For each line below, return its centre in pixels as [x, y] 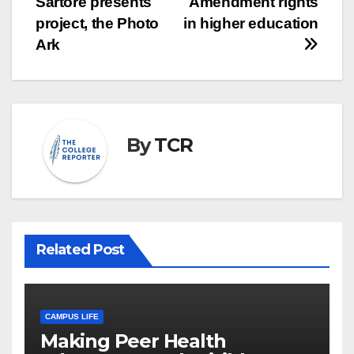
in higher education [251, 24]
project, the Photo [98, 24]
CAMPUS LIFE [72, 317]
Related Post [81, 250]
